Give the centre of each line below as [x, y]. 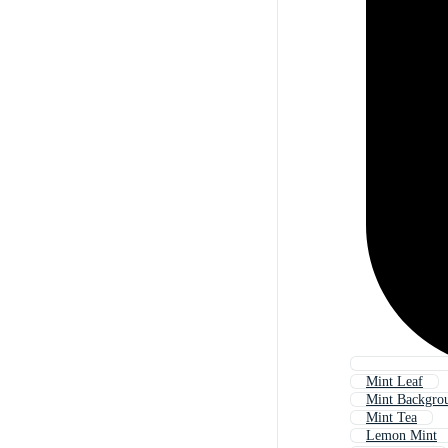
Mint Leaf [394, 382]
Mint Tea [391, 418]
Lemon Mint [401, 436]
